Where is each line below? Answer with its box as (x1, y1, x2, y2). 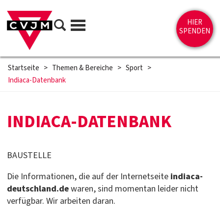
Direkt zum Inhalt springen (9, 7, 81, 17)
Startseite (7, 63, 39, 73)
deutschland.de (7, 183, 69, 195)
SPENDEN (179, 26, 210, 36)
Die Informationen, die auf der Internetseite (7, 170, 170, 183)
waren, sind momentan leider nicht (69, 183, 198, 195)
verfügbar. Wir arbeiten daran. (7, 195, 115, 207)
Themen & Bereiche (52, 63, 113, 73)
